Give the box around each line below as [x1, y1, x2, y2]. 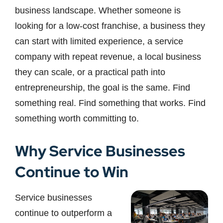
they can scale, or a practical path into [15, 67, 165, 78]
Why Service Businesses [15, 141, 185, 161]
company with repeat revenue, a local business [15, 52, 201, 62]
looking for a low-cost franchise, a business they [15, 21, 205, 31]
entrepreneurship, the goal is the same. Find [15, 83, 190, 93]
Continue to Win [15, 162, 128, 182]
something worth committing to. [15, 113, 139, 124]
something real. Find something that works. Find [15, 98, 206, 109]
